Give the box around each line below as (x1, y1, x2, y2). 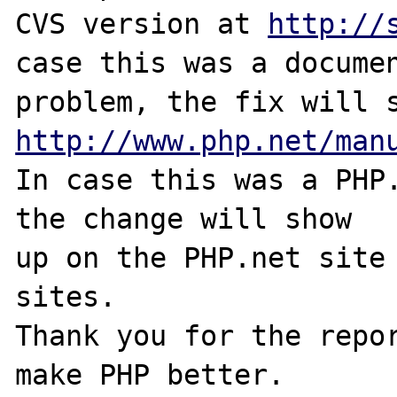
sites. (15, 280, 117, 313)
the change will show (15, 202, 353, 235)
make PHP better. (15, 358, 285, 391)
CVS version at (15, 7, 269, 40)
